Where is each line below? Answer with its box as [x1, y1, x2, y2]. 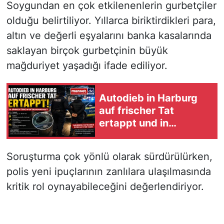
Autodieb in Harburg [99, 92, 197, 104]
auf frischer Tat [99, 104, 174, 117]
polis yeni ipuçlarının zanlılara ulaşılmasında [6, 165, 211, 177]
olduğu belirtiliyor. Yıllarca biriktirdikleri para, [6, 14, 216, 26]
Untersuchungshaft [99, 129, 194, 142]
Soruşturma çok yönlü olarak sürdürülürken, [6, 150, 212, 162]
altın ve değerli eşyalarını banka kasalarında [6, 29, 211, 41]
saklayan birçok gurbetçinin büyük [6, 44, 168, 56]
